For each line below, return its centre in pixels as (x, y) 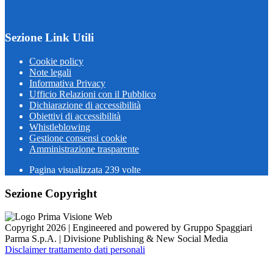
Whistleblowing (60, 127)
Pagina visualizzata (67, 170)
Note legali (50, 72)
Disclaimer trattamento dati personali (75, 250)
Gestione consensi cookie (78, 138)
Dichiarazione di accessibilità (85, 105)
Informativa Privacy (67, 83)
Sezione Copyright (51, 193)
